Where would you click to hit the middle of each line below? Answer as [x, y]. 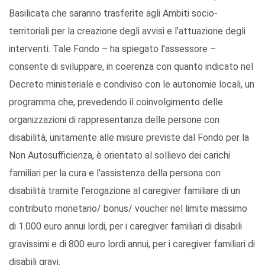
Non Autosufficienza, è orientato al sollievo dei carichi [119, 155]
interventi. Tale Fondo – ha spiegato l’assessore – [112, 49]
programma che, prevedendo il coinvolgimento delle [116, 102]
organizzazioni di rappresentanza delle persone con [114, 119]
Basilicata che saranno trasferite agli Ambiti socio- [113, 13]
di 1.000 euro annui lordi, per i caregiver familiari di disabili [125, 226]
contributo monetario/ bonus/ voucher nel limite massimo [128, 208]
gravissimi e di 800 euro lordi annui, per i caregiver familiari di [132, 244]
